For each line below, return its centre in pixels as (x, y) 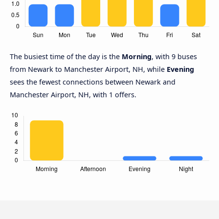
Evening (180, 69)
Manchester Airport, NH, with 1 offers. (73, 95)
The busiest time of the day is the (66, 57)
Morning (137, 57)
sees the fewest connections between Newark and (93, 82)
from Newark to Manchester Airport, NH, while (88, 69)
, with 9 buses (174, 57)
